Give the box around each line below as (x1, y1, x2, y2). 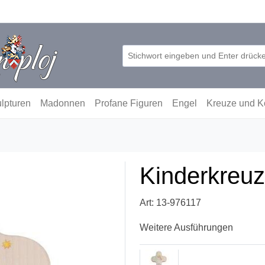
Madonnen (40, 98, 85, 108)
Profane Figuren (95, 98, 163, 108)
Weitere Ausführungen (140, 222, 233, 232)
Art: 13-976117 (140, 198, 201, 208)
